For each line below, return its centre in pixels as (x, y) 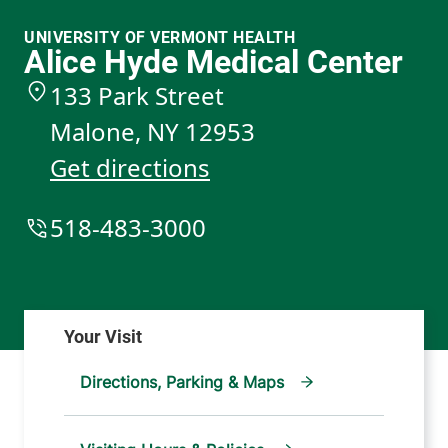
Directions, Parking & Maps (182, 382)
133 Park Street (137, 96)
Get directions (130, 168)
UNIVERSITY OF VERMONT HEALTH (159, 38)
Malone (92, 132)
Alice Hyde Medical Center (213, 62)
